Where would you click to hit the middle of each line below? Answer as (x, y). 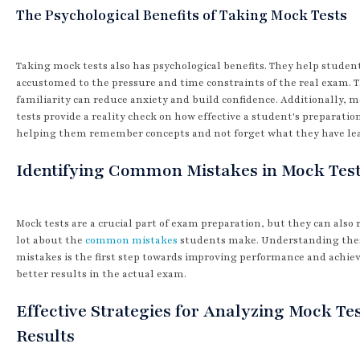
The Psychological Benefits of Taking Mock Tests (182, 15)
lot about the (51, 240)
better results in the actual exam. (101, 274)
